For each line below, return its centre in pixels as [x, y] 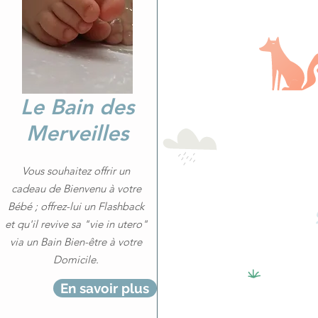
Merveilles [77, 133]
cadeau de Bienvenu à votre [76, 188]
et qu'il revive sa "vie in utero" [76, 224]
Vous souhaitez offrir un [76, 171]
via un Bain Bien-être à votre [76, 242]
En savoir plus [105, 288]
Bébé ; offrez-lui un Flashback [76, 206]
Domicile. [76, 259]
